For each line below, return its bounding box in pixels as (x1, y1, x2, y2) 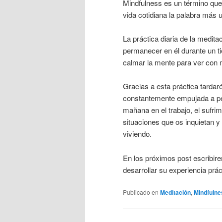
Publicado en (123, 188, 159, 197)
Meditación (160, 188, 191, 197)
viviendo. (123, 128, 152, 139)
